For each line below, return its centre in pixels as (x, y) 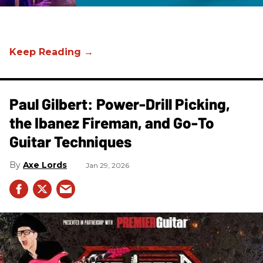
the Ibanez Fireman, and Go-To (112, 122)
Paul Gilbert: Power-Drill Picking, (120, 103)
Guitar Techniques (70, 141)
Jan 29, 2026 (107, 165)
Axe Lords (45, 165)
